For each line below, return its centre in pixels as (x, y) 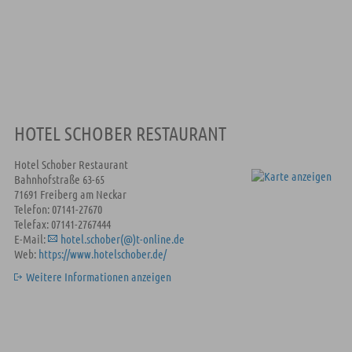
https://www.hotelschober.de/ (102, 254)
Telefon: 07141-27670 (58, 209)
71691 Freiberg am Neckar (70, 194)
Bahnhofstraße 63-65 (59, 179)
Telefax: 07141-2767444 (62, 224)
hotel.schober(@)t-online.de (122, 239)
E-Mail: (31, 239)
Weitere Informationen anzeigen (98, 277)
